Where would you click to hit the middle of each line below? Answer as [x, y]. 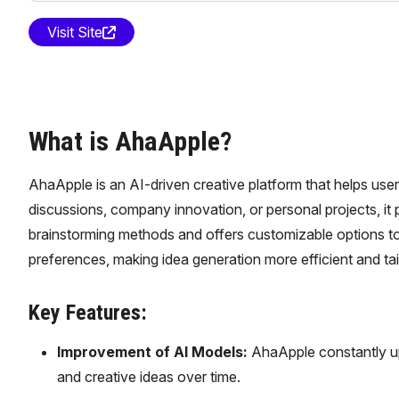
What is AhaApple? [130, 141]
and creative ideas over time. [148, 377]
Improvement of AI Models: [152, 352]
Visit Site [74, 32]
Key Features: [87, 313]
